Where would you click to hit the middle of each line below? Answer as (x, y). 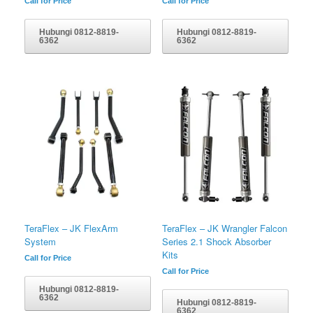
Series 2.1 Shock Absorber (216, 241)
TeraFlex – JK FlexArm (71, 228)
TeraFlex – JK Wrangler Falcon (224, 228)
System (40, 241)
